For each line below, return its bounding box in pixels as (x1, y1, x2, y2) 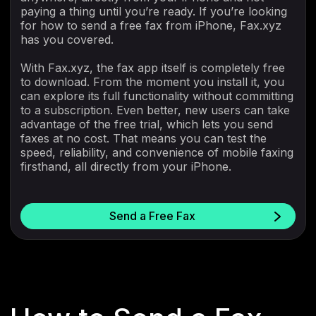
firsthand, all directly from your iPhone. (20, 159, 231, 174)
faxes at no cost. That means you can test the (20, 131, 267, 146)
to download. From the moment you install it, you (20, 75, 284, 90)
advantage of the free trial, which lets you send (20, 117, 273, 132)
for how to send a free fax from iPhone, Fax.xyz (20, 18, 281, 33)
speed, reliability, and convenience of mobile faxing (20, 145, 293, 160)
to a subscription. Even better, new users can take (20, 103, 290, 118)
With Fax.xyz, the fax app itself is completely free (20, 61, 285, 75)
